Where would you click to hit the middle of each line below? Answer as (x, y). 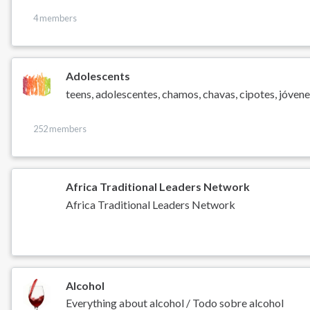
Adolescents (98, 75)
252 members (60, 129)
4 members (55, 18)
